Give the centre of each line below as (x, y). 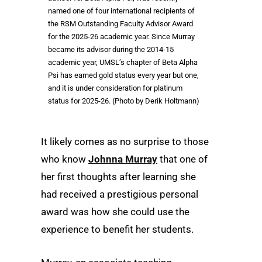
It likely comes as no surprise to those (125, 142)
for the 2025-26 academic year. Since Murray (121, 37)
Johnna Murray (123, 159)
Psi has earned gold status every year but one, (123, 75)
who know (65, 159)
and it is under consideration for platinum (115, 88)
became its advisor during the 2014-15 (111, 49)
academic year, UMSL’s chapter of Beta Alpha (123, 62)
